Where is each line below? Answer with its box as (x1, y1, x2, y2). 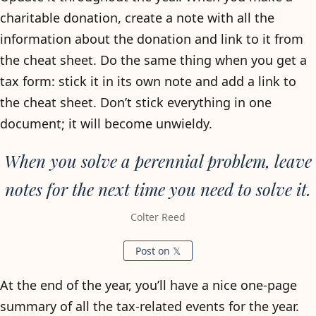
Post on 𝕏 (135, 243, 181, 257)
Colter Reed (130, 209, 186, 224)
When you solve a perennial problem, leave (4, 149, 312, 172)
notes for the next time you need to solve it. (5, 177, 311, 200)
